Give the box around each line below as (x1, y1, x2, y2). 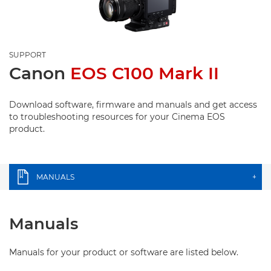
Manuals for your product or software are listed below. (9, 246, 238, 258)
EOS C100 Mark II (70, 62, 219, 83)
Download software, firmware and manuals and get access (9, 99, 257, 110)
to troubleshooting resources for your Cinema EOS (9, 111, 225, 122)
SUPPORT (9, 50, 46, 59)
